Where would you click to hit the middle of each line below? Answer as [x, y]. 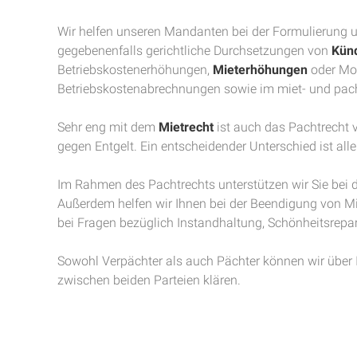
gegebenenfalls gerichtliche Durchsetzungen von [194, 51]
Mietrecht [186, 127]
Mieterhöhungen [260, 70]
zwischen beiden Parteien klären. [149, 280]
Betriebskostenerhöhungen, [135, 70]
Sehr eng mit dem [108, 127]
